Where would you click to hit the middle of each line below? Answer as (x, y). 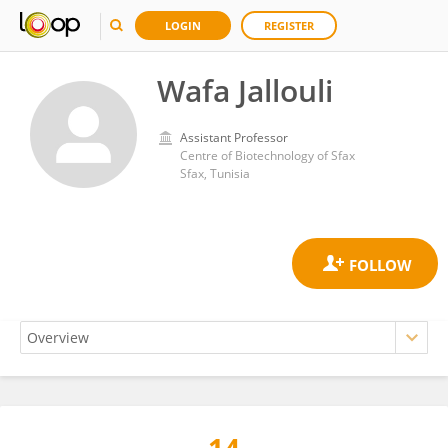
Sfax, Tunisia (215, 173)
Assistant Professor (234, 137)
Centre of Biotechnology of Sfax (267, 155)
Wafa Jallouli (245, 90)
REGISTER (289, 25)
